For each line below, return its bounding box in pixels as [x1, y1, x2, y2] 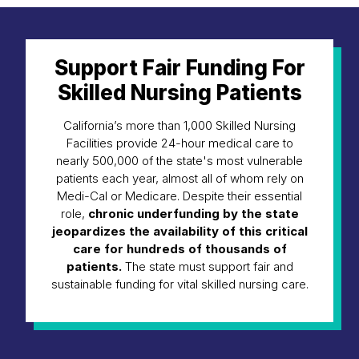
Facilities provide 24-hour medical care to [66, 135, 293, 151]
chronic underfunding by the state [87, 205, 299, 221]
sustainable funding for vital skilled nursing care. [50, 276, 309, 292]
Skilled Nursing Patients [57, 79, 302, 105]
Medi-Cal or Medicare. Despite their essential [57, 188, 302, 204]
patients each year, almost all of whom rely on [55, 170, 304, 186]
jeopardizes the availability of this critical [51, 223, 308, 239]
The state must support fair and [121, 258, 293, 274]
